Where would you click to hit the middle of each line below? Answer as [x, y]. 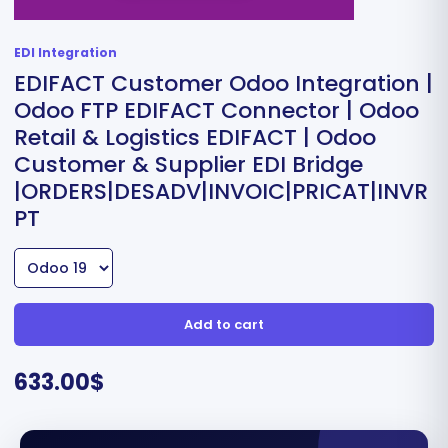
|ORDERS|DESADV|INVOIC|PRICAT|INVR [221, 191]
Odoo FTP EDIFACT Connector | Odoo [216, 110]
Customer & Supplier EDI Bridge [188, 164]
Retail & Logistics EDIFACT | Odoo [195, 137]
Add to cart [224, 324]
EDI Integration [65, 52]
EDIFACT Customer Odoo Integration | [223, 83]
